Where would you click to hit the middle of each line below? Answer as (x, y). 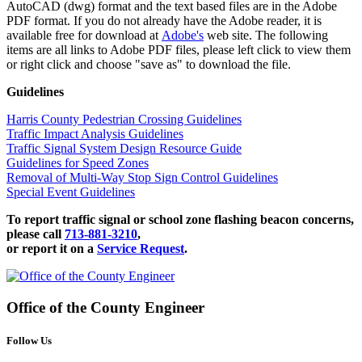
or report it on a (52, 249)
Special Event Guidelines (71, 192)
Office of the (48, 307)
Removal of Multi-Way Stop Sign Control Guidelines (142, 178)
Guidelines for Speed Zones (78, 163)
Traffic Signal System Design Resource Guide (124, 149)
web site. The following (266, 36)
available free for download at (84, 36)
